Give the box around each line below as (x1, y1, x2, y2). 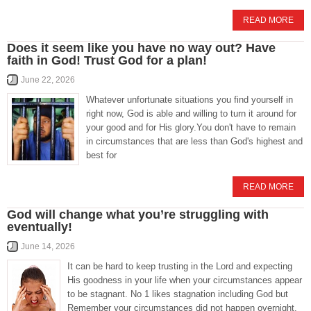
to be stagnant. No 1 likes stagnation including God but (67, 289, 288, 300)
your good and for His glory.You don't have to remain (86, 122, 296, 133)
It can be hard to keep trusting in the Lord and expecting (67, 261, 292, 272)
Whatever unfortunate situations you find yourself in (86, 94, 293, 106)
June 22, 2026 (21, 75, 75, 85)
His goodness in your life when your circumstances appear (67, 275, 302, 286)
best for (86, 150, 117, 161)
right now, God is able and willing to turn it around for (86, 108, 296, 119)
